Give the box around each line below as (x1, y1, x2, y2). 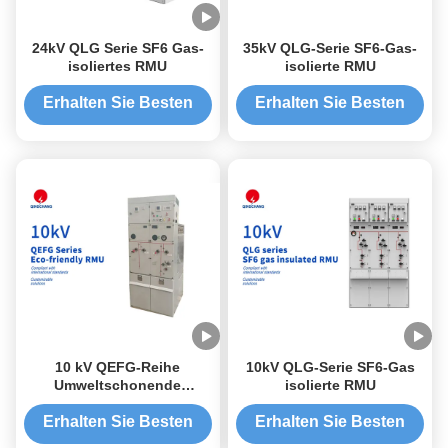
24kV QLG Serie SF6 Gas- (31, 40, 204, 56)
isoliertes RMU (68, 58, 168, 74)
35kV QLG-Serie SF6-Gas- (243, 40, 418, 56)
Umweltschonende (54, 377, 182, 393)
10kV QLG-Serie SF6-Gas (245, 359, 415, 375)
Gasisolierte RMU (58, 395, 177, 411)
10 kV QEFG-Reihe (55, 359, 181, 375)
